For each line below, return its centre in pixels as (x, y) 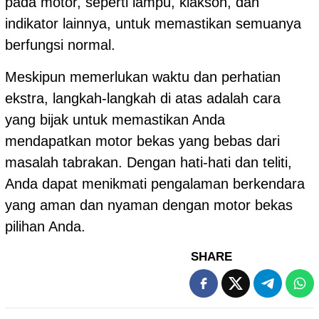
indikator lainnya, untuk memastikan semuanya (153, 23)
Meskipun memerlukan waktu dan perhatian (143, 77)
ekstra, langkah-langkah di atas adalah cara (143, 98)
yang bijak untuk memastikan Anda (115, 119)
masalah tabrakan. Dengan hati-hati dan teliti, (148, 162)
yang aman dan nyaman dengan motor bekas (149, 205)
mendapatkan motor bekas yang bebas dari (142, 141)
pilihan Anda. (45, 226)
